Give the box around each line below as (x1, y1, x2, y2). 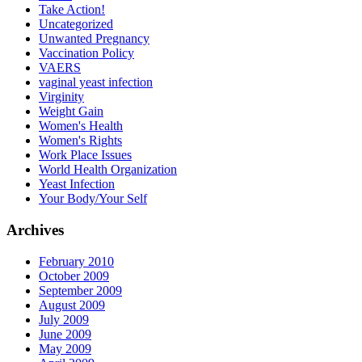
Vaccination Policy (39, 46, 134, 61)
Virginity (39, 90, 84, 104)
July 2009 (39, 312, 89, 326)
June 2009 (39, 326, 91, 341)
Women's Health (39, 119, 123, 133)
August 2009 (39, 297, 105, 312)
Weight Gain (39, 104, 103, 119)
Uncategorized (39, 17, 113, 32)
